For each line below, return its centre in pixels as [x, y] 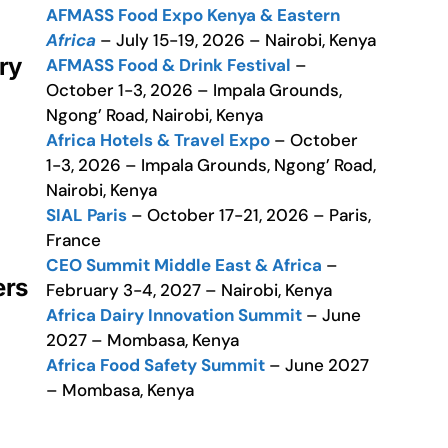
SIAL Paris [86, 215]
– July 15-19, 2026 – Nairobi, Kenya [236, 40]
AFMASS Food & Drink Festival [170, 65]
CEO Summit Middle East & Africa [184, 265]
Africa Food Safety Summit [155, 365]
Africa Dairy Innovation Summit [174, 315]
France [73, 240]
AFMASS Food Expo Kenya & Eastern [193, 15]
